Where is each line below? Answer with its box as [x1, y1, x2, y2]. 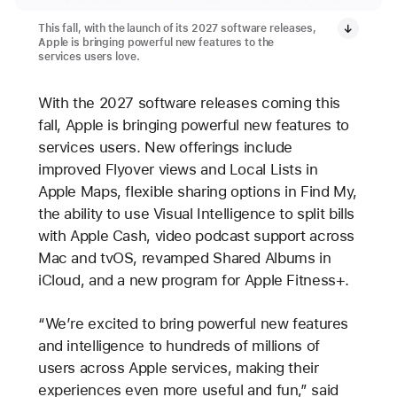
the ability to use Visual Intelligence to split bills [37, 204, 355, 222]
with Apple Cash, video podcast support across [37, 226, 355, 245]
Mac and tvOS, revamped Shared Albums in [37, 248, 331, 267]
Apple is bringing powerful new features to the [37, 35, 275, 49]
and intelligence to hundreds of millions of [37, 337, 320, 355]
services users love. [37, 50, 140, 63]
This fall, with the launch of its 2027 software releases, [37, 21, 317, 35]
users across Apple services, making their [37, 359, 319, 378]
